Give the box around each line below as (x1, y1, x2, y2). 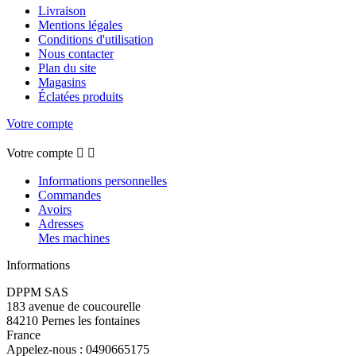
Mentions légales (38, 18, 122, 33)
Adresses (38, 217, 83, 231)
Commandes (38, 188, 101, 203)
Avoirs (38, 203, 72, 217)
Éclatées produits (38, 90, 123, 104)
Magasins (38, 75, 86, 90)
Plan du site (38, 61, 96, 75)
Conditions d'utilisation (38, 33, 153, 47)
